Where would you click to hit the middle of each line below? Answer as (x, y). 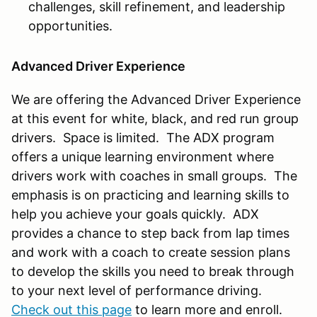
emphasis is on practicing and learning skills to (150, 195)
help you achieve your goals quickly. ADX (135, 214)
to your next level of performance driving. (138, 290)
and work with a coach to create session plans (151, 252)
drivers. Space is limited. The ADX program (143, 137)
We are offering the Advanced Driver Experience (156, 99)
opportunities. (70, 25)
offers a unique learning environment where (143, 156)
